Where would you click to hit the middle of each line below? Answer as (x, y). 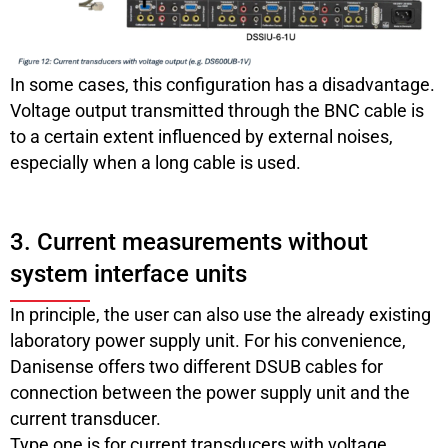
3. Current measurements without (189, 241)
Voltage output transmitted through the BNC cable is (217, 110)
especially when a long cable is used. (155, 162)
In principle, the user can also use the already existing (220, 314)
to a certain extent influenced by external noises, (201, 136)
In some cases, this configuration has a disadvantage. (222, 84)
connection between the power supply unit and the (210, 392)
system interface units (128, 273)
